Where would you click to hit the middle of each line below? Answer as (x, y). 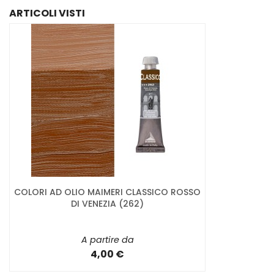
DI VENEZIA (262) (107, 204)
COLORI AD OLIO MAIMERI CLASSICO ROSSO (107, 192)
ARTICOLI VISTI (47, 13)
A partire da (107, 240)
